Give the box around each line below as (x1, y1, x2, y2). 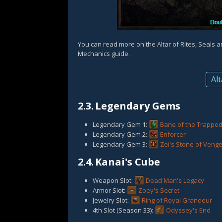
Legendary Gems (95, 99, 180, 112)
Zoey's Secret (138, 186, 179, 195)
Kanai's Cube (95, 155, 160, 168)
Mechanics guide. (78, 49, 130, 58)
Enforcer (160, 130, 186, 139)
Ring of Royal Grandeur (142, 196, 212, 205)
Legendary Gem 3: (93, 140, 149, 149)
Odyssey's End (166, 206, 211, 215)
